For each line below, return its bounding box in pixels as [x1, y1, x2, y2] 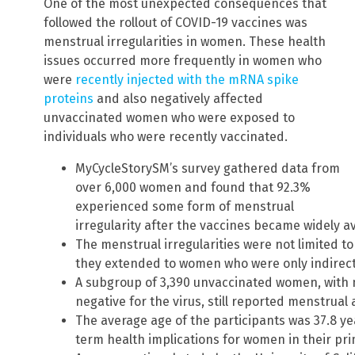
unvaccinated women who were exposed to [44, 110, 295, 125]
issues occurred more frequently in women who [44, 53, 322, 68]
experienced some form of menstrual [75, 199, 294, 214]
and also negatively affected [94, 91, 263, 106]
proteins [44, 91, 94, 106]
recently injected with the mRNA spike [75, 72, 299, 87]
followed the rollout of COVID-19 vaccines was [44, 15, 307, 30]
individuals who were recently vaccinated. [44, 129, 288, 144]
